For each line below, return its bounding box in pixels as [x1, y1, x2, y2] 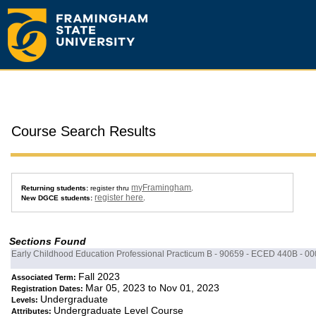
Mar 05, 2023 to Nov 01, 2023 [85, 282, 220, 294]
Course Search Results [11, 123, 157, 139]
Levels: [11, 296, 41, 305]
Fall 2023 [78, 271, 121, 283]
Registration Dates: [11, 284, 86, 293]
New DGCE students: [21, 194, 93, 202]
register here [95, 193, 144, 202]
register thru [88, 184, 132, 192]
